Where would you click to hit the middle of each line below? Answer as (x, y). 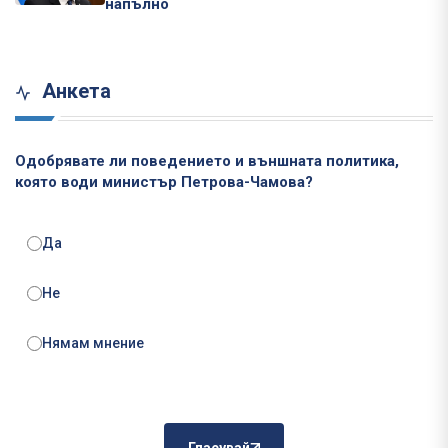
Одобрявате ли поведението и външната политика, (207, 161)
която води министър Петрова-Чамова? (164, 182)
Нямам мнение (93, 343)
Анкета (74, 91)
